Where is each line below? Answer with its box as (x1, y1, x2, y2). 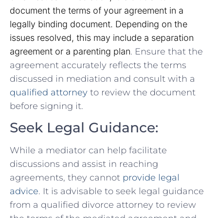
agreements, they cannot (10, 172, 123, 183)
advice (10, 185, 38, 197)
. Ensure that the (130, 46, 203, 57)
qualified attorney (10, 87, 88, 98)
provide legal (123, 172, 180, 183)
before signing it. (10, 100, 83, 111)
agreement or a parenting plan (10, 46, 130, 56)
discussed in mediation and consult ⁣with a (10, 73, 195, 84)
